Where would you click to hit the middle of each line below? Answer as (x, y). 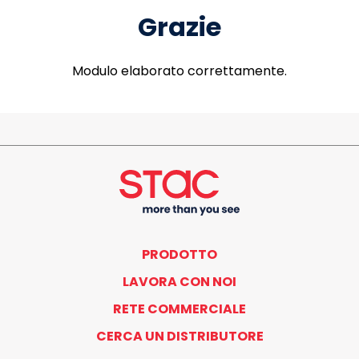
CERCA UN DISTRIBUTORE (179, 336)
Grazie (179, 27)
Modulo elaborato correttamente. (179, 71)
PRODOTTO (179, 254)
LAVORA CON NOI (179, 281)
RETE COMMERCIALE (179, 309)
